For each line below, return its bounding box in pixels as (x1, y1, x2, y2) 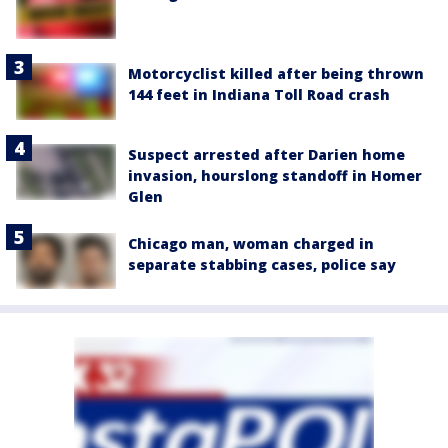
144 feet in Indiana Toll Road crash (128, 85, 390, 105)
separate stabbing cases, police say (128, 254, 396, 274)
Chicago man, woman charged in (128, 233, 374, 253)
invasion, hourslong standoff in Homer (128, 165, 422, 185)
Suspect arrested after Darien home (128, 144, 405, 164)
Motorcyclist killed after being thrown (128, 64, 424, 84)
